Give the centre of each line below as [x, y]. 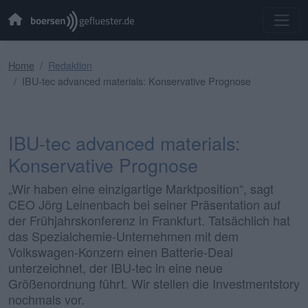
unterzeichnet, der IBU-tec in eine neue [115, 267]
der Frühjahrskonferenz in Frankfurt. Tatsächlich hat [149, 220]
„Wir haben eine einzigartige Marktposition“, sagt [141, 188]
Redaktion [70, 65]
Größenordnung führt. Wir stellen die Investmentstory [154, 283]
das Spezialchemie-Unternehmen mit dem [123, 235]
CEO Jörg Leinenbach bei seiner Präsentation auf [144, 204]
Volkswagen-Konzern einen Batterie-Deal [121, 251]
